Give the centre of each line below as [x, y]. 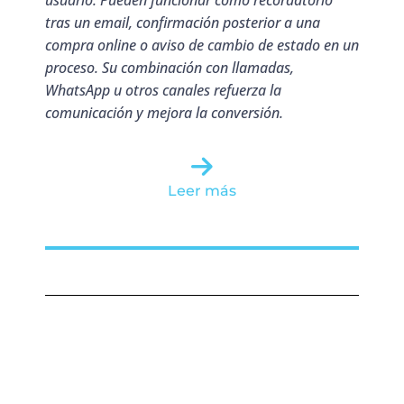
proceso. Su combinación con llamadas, [170, 67]
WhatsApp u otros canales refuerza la [163, 90]
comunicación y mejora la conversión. [164, 112]
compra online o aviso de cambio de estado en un [202, 45]
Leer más [202, 191]
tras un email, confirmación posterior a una [183, 22]
